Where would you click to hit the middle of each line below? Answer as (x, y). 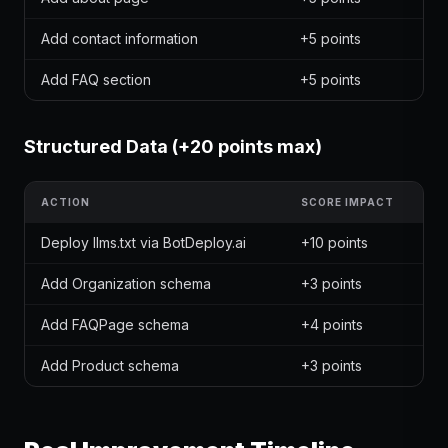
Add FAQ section (96, 79)
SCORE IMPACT (347, 202)
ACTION (65, 202)
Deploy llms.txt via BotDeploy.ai (143, 242)
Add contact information (119, 38)
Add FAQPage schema (115, 324)
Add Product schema (110, 365)
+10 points (334, 242)
